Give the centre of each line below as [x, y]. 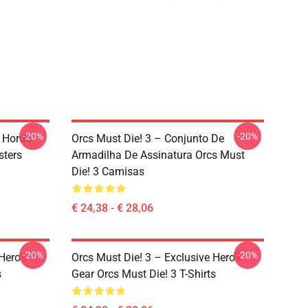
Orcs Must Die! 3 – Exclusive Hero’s [156, 257]
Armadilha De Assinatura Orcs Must [158, 155]
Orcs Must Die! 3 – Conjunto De [148, 139]
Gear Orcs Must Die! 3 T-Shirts [144, 274]
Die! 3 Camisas [108, 172]
